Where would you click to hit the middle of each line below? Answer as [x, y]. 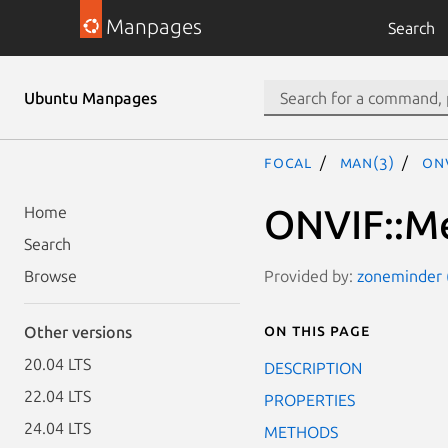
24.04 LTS [57, 428]
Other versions [78, 332]
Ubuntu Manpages [90, 98]
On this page [317, 329]
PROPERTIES [309, 399]
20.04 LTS [57, 364]
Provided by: [310, 275]
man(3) [367, 162]
